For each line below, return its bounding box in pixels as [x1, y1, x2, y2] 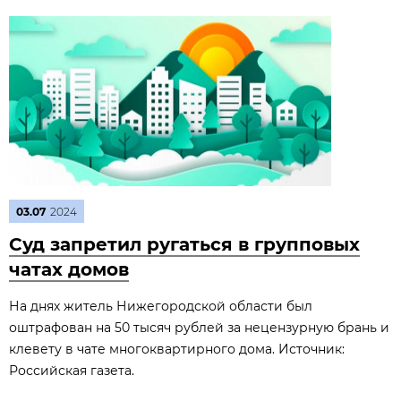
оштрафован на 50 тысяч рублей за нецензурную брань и [9, 320, 389, 336]
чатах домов [9, 259, 129, 280]
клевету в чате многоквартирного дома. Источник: [9, 341, 345, 357]
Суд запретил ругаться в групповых [9, 234, 360, 255]
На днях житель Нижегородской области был [9, 298, 312, 314]
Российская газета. [9, 363, 134, 379]
